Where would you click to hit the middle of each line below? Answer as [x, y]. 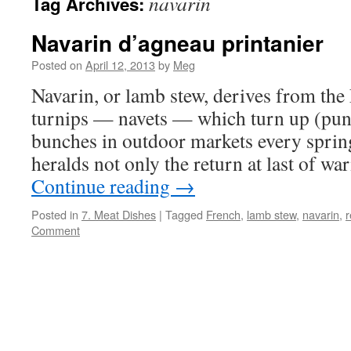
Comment [56, 230]
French [223, 214]
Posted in [55, 214]
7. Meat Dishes [119, 214]
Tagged [184, 214]
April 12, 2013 [120, 65]
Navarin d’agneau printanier [177, 43]
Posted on [57, 65]
